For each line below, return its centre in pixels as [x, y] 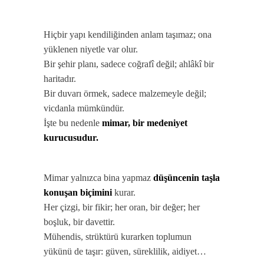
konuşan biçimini [78, 192]
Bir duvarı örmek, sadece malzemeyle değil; [125, 93]
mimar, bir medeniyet [145, 123]
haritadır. [60, 79]
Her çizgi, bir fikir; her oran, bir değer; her [122, 207]
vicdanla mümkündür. [84, 108]
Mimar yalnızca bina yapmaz [98, 178]
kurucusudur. [71, 138]
